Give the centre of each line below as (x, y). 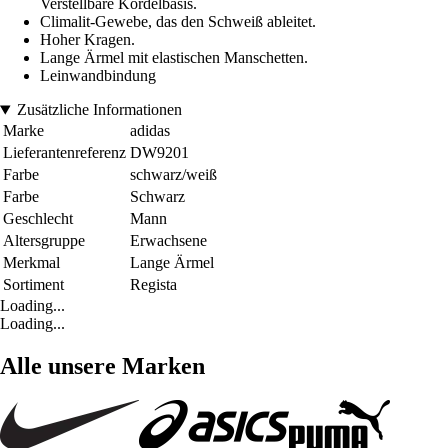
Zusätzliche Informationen (99, 110)
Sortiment (33, 285)
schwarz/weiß (173, 175)
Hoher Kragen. (87, 40)
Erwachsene (168, 241)
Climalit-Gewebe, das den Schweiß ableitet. (178, 22)
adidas (150, 131)
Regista (153, 285)
